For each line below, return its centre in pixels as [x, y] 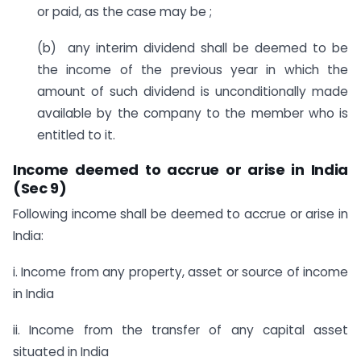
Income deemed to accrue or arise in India [180, 170]
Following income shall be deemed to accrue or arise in [180, 214]
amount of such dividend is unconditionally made [193, 92]
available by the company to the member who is [193, 114]
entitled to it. [76, 135]
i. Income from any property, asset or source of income [180, 272]
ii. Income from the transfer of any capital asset [180, 330]
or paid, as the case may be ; [124, 12]
